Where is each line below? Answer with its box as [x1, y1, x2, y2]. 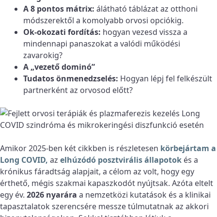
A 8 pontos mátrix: [23, 3, 94, 15]
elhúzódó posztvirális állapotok [60, 155, 184, 166]
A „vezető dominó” [23, 62, 95, 73]
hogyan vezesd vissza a [101, 27, 187, 38]
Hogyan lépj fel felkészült [118, 73, 212, 84]
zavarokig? [23, 50, 62, 61]
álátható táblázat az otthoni [94, 3, 198, 15]
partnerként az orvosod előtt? [23, 85, 133, 96]
